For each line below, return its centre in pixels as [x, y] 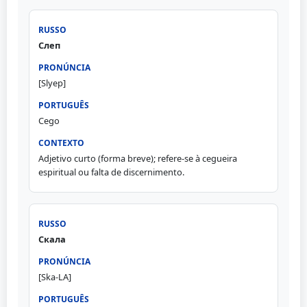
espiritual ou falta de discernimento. [111, 172]
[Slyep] [52, 83]
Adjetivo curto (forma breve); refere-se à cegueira [137, 158]
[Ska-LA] [54, 277]
